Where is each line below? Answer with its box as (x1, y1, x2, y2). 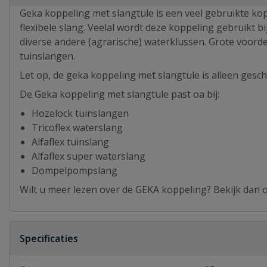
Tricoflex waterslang (32, 121, 123, 134)
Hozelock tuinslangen (32, 107, 129, 120)
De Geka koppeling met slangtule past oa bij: (20, 88, 219, 101)
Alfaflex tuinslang (32, 135, 109, 148)
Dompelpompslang (32, 164, 117, 177)
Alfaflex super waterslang (32, 150, 145, 163)
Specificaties (20, 232, 78, 245)
